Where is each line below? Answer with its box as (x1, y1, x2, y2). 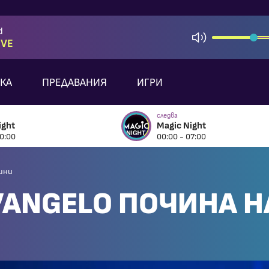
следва (157, 112, 178, 119)
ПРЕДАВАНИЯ (42, 77, 107, 88)
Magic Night (157, 121, 206, 130)
